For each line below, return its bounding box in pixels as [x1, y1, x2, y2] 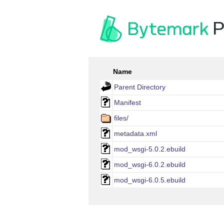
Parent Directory [114, 83, 165, 91]
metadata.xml [114, 129, 157, 137]
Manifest [114, 98, 141, 106]
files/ [114, 114, 128, 122]
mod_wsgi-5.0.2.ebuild [114, 145, 185, 153]
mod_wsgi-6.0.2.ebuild [114, 160, 185, 168]
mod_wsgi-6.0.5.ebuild [114, 176, 185, 184]
